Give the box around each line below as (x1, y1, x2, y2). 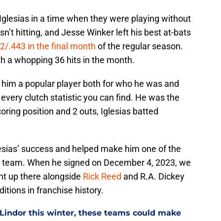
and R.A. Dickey (121, 171, 184, 182)
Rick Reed (83, 171, 121, 182)
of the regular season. (96, 41, 183, 52)
